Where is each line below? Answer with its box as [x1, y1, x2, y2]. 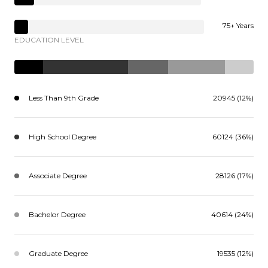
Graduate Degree [29, 249, 88, 258]
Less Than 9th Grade [29, 93, 99, 103]
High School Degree [29, 132, 96, 142]
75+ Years [223, 21, 254, 31]
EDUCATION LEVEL [14, 35, 84, 45]
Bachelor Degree [29, 210, 86, 220]
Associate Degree [29, 171, 87, 181]
